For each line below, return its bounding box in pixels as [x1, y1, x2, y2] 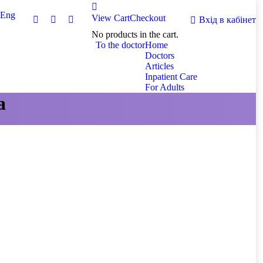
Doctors [145, 50, 174, 60]
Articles [145, 61, 174, 71]
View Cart [92, 13, 130, 23]
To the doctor [96, 40, 145, 50]
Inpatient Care [145, 72, 197, 82]
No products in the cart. [92, 29, 178, 39]
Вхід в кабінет [199, 15, 256, 25]
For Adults [145, 82, 184, 92]
